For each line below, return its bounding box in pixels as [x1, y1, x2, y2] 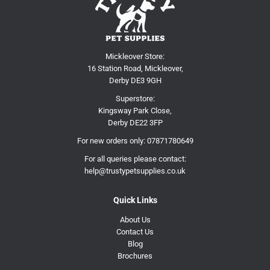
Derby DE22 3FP [107, 118, 163, 127]
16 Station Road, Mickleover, [87, 63, 183, 73]
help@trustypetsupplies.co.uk [84, 166, 186, 175]
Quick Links [113, 195, 157, 205]
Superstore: [115, 93, 155, 103]
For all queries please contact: [84, 154, 186, 163]
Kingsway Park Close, [98, 105, 172, 115]
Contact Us [116, 227, 154, 236]
